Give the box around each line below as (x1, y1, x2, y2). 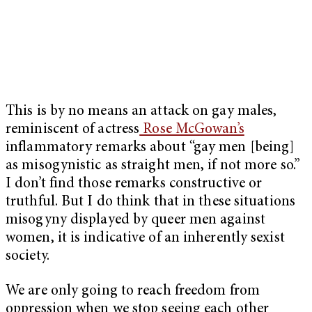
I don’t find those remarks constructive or (6, 177, 263, 192)
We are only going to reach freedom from (6, 283, 260, 299)
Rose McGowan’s (139, 123, 244, 138)
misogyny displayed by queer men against (6, 213, 265, 228)
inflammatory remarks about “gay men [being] (6, 141, 295, 156)
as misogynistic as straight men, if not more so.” (6, 159, 300, 174)
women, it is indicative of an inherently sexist (6, 231, 285, 247)
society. (6, 249, 49, 265)
